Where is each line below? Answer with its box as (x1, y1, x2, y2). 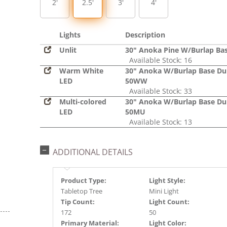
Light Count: (149, 197, 190, 206)
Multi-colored (59, 97, 106, 106)
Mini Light (149, 186, 179, 196)
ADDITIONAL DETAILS (53, 146, 133, 158)
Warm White (59, 66, 103, 75)
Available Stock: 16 (125, 55, 192, 65)
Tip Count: (61, 197, 95, 206)
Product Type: (61, 176, 106, 185)
